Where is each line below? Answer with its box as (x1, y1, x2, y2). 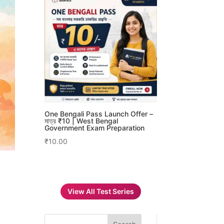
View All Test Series (67, 187, 134, 196)
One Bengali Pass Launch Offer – (44, 109, 153, 118)
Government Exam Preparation (44, 123, 145, 132)
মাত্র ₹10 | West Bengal (44, 116, 118, 125)
